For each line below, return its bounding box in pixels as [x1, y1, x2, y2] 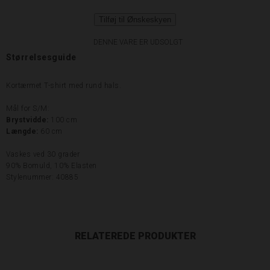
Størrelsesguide [6, 52, 77, 62]
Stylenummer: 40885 [6, 173, 78, 181]
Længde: [6, 127, 40, 136]
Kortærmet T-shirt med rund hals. [6, 81, 121, 90]
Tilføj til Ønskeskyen [99, 15, 171, 24]
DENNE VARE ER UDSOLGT [93, 38, 183, 46]
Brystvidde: [6, 116, 51, 124]
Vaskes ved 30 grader [6, 150, 80, 159]
